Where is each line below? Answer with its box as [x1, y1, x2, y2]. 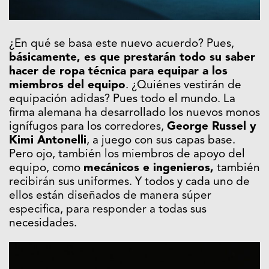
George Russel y [167, 121, 256, 133]
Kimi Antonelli [9, 135, 86, 147]
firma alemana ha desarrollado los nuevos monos [9, 107, 260, 119]
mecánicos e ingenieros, [83, 163, 214, 175]
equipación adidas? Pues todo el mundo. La [9, 94, 235, 106]
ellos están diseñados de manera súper [9, 190, 211, 202]
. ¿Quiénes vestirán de [125, 80, 241, 92]
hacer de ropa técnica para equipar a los [9, 66, 228, 78]
